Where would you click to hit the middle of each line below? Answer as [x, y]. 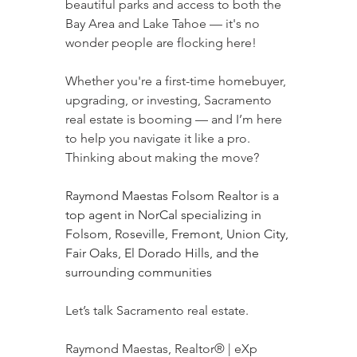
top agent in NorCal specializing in [165, 215]
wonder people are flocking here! [161, 43]
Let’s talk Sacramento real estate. [157, 311]
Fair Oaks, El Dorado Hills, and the [164, 253]
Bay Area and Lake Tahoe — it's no [164, 24]
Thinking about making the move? [162, 158]
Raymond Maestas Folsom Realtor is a [174, 196]
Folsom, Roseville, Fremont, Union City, [178, 234]
